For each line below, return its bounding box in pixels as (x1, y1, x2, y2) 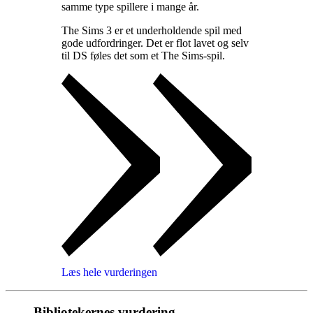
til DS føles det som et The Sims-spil (61, 49, 222, 61)
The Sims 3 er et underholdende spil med (61, 24, 242, 36)
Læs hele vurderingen (61, 265, 157, 278)
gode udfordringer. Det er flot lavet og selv (61, 36, 249, 49)
